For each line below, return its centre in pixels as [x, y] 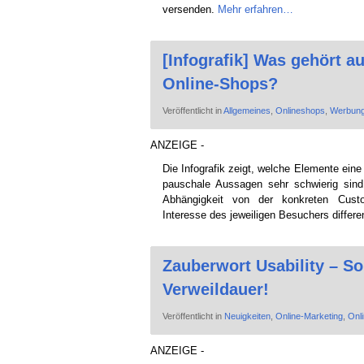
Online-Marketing [309, 316]
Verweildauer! [215, 289]
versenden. [190, 9]
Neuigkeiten [247, 316]
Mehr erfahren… [255, 9]
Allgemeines [247, 110]
